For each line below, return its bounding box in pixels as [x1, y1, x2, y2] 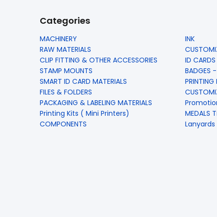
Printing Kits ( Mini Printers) [40, 108, 129, 118]
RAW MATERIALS [40, 44, 91, 54]
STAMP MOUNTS [40, 65, 93, 76]
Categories [40, 14, 90, 27]
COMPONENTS [40, 119, 87, 129]
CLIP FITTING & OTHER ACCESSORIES [40, 55, 157, 65]
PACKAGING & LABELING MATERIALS [40, 97, 152, 108]
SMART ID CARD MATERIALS [40, 76, 127, 86]
